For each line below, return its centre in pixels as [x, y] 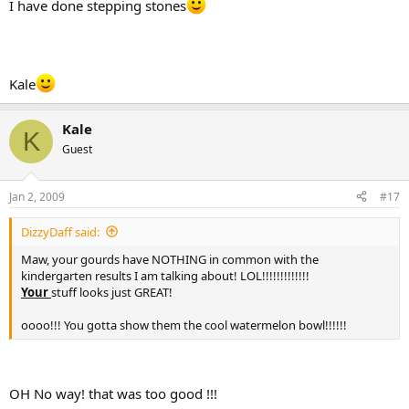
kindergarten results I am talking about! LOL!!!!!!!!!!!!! [165, 275]
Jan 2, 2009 [37, 196]
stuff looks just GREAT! [112, 292]
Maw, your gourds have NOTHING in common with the [170, 259]
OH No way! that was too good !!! [113, 394]
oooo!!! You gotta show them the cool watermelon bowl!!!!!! [184, 325]
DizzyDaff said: [60, 231]
